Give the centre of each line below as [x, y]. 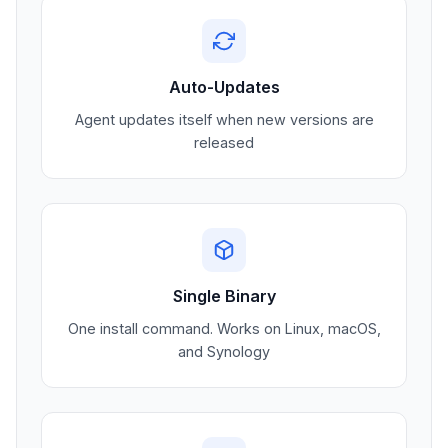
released [224, 143]
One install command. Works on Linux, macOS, [224, 329]
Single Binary [224, 296]
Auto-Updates [224, 87]
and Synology [224, 352]
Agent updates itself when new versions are [224, 120]
